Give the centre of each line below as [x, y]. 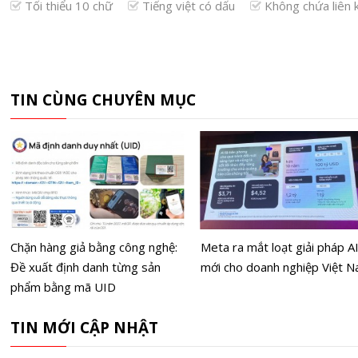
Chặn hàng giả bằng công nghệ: [93, 247]
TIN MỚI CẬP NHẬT [84, 327]
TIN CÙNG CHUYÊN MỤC [103, 99]
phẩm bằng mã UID [63, 286]
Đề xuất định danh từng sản [85, 267]
